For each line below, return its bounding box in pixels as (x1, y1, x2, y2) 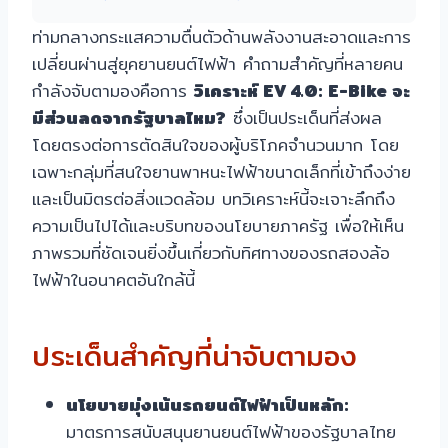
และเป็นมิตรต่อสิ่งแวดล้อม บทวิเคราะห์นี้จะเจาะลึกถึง (32, 185, 395, 213)
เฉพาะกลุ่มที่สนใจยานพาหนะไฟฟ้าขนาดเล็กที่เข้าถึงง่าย (32, 158, 411, 186)
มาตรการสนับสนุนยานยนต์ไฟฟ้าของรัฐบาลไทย (66, 418, 396, 446)
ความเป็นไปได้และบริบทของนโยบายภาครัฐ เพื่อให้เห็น (32, 212, 404, 240)
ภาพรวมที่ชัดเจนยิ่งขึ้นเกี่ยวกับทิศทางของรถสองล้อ (32, 239, 390, 267)
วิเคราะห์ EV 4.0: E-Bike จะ (194, 77, 410, 105)
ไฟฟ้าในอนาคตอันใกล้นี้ (32, 266, 195, 294)
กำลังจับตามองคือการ (32, 77, 194, 105)
